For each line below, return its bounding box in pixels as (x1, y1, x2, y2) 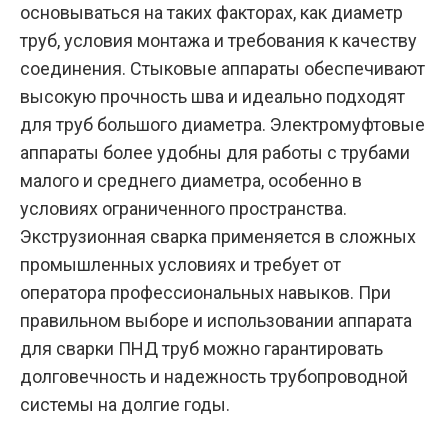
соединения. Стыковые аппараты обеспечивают (20, 58, 425, 80)
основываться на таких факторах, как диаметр (20, 2, 403, 24)
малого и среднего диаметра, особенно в (20, 170, 362, 192)
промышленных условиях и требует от (20, 254, 341, 276)
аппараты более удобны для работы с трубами (20, 142, 410, 164)
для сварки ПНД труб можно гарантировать (20, 338, 383, 360)
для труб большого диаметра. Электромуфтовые (20, 114, 425, 136)
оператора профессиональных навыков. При (20, 282, 391, 304)
